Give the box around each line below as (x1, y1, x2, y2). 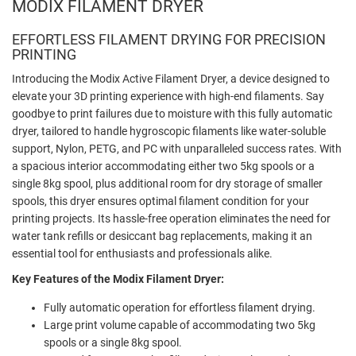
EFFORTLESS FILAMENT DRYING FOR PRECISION (12, 30, 326, 48)
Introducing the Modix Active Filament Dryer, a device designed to (12, 72, 330, 85)
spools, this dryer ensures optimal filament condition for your (12, 194, 309, 207)
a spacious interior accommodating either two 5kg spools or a (12, 159, 315, 172)
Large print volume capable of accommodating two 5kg (44, 318, 315, 331)
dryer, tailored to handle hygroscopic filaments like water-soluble (12, 124, 326, 137)
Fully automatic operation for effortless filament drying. (44, 300, 315, 314)
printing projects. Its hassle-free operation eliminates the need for (12, 211, 331, 225)
